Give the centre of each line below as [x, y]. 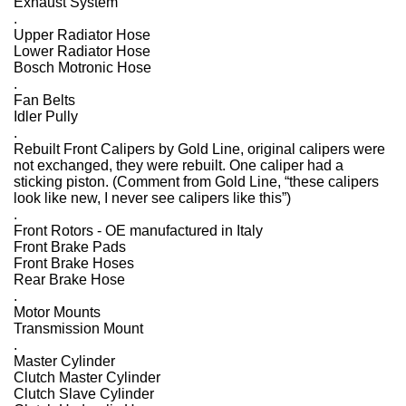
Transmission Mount [78, 329]
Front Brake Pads [70, 247]
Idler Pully [46, 116]
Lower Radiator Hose [82, 51]
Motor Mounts [57, 312]
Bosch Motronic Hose [82, 68]
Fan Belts [44, 100]
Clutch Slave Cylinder [84, 394]
